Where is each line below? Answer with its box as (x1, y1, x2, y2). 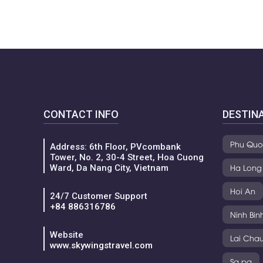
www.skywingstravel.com (50, 240, 153, 251)
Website (50, 230, 83, 241)
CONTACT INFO (43, 108, 119, 121)
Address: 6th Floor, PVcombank (50, 141, 181, 153)
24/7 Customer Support (50, 191, 147, 202)
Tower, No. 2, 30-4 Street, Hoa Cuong (50, 152, 204, 163)
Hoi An (230, 186, 255, 197)
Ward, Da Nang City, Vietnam (50, 163, 168, 174)
